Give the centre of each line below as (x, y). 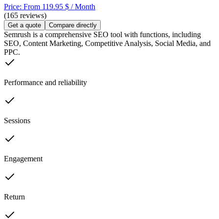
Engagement (23, 159)
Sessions (17, 121)
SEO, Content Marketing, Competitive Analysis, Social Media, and (107, 44)
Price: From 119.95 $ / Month (50, 7)
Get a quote (24, 25)
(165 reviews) (25, 16)
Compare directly (73, 25)
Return (14, 197)
